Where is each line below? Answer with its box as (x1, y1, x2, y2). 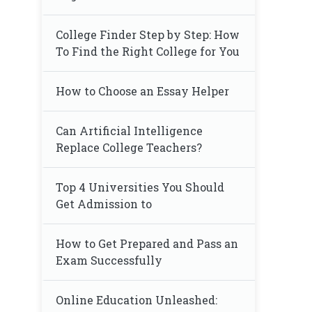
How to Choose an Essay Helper (56, 84, 229, 98)
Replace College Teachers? (56, 140, 202, 155)
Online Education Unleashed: (56, 292, 217, 307)
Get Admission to (56, 196, 152, 211)
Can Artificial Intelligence (56, 123, 203, 138)
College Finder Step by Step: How (56, 27, 240, 42)
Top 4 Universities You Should (56, 180, 224, 194)
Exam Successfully (56, 253, 162, 267)
